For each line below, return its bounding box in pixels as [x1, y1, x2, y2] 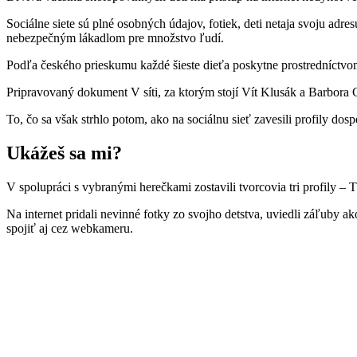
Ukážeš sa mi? [6, 143, 122, 164]
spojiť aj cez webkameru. [6, 222, 133, 236]
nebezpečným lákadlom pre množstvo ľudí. [6, 31, 224, 45]
